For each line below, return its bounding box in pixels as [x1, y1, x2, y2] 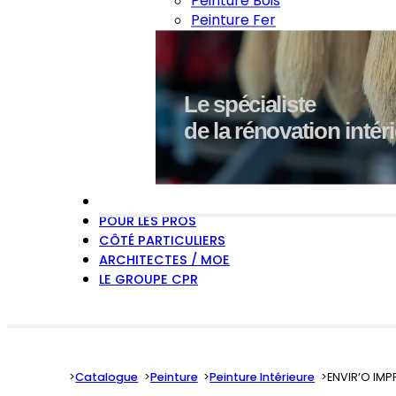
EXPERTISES [99, 192, 172, 210]
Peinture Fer [191, 10, 276, 31]
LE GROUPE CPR [99, 270, 198, 288]
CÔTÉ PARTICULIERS [99, 231, 225, 249]
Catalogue [75, 369, 139, 385]
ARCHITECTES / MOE [99, 250, 230, 269]
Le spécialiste [184, 92, 316, 118]
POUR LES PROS [99, 211, 196, 230]
